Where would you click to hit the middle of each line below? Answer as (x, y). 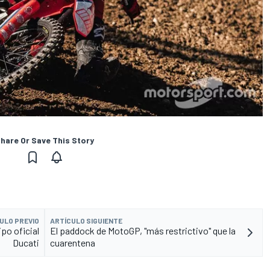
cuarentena (73, 243)
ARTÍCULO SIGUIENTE (86, 221)
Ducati (26, 243)
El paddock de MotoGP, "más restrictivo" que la (143, 231)
